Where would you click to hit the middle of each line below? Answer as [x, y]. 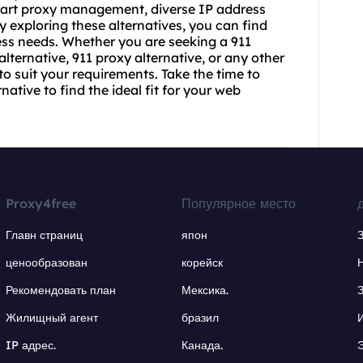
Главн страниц [45, 235]
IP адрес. [31, 346]
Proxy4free [41, 204]
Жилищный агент [52, 318]
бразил [200, 318]
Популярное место [238, 204]
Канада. [202, 346]
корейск [202, 263]
